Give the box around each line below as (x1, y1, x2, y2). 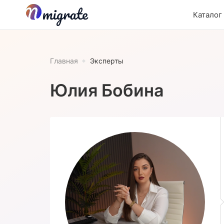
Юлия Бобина (50, 79, 164, 100)
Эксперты (90, 56, 123, 65)
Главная (50, 56, 78, 65)
